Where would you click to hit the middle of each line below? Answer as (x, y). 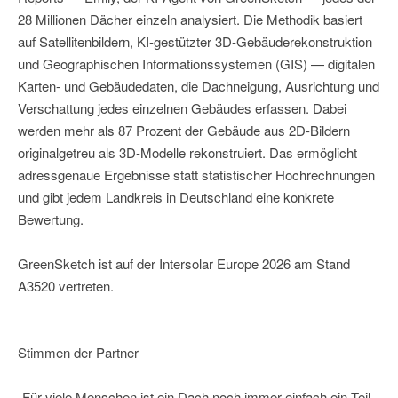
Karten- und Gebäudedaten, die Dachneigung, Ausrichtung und (199, 86)
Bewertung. (51, 219)
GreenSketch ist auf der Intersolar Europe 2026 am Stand (184, 264)
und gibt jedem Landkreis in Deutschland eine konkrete (176, 197)
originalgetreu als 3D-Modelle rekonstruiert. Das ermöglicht (187, 153)
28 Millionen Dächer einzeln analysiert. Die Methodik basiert (190, 20)
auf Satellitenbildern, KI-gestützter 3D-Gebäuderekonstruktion (195, 42)
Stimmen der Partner (78, 353)
